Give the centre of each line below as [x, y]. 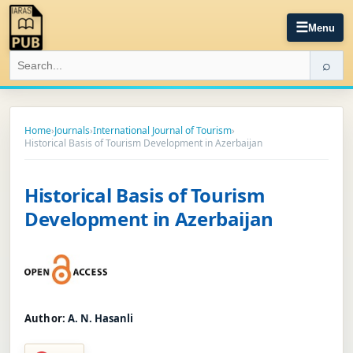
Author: [45, 318]
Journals [72, 130]
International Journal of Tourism [162, 130]
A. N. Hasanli [100, 318]
